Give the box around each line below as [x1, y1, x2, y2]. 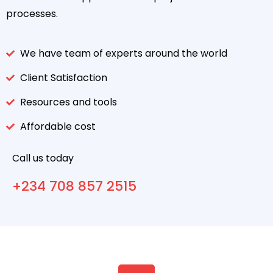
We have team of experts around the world [19, 46, 227, 60]
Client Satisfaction [19, 71, 107, 85]
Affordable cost [19, 119, 96, 133]
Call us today [12, 151, 74, 165]
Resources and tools [19, 95, 117, 109]
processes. [6, 7, 58, 21]
